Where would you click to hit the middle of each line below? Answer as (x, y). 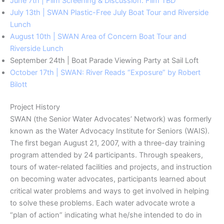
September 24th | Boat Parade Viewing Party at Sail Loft (104, 60)
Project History (35, 107)
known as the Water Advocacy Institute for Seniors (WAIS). (110, 131)
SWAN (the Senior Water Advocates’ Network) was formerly (111, 119)
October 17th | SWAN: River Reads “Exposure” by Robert (105, 72)
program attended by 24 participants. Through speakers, (106, 155)
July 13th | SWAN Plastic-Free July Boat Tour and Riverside (109, 12)
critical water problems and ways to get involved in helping (109, 191)
